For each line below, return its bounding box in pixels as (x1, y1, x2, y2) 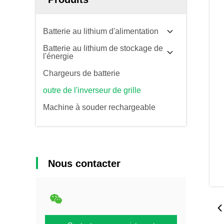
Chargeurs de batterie (43, 69, 120, 77)
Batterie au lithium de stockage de (43, 44, 163, 52)
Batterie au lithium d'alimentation (43, 27, 158, 35)
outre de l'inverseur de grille (43, 86, 141, 94)
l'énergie (43, 52, 73, 60)
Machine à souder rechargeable (43, 103, 155, 111)
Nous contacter (48, 158, 120, 169)
